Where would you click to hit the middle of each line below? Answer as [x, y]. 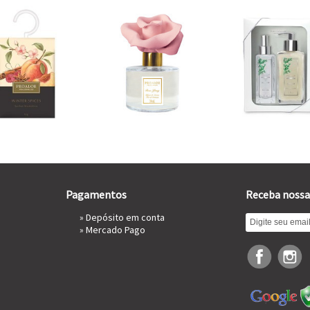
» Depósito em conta [122, 217]
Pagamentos [96, 194]
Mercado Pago [116, 230]
